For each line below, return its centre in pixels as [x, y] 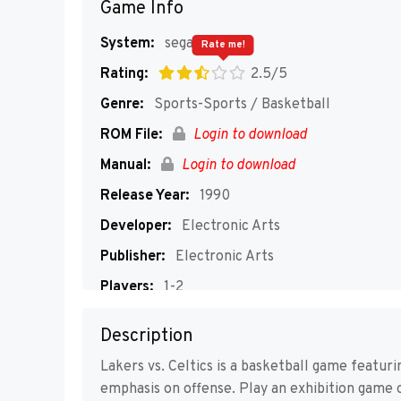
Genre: [122, 105]
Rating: [124, 74]
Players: [127, 287]
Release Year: [145, 196]
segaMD [190, 44]
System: [127, 44]
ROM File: [131, 135]
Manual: [125, 166]
